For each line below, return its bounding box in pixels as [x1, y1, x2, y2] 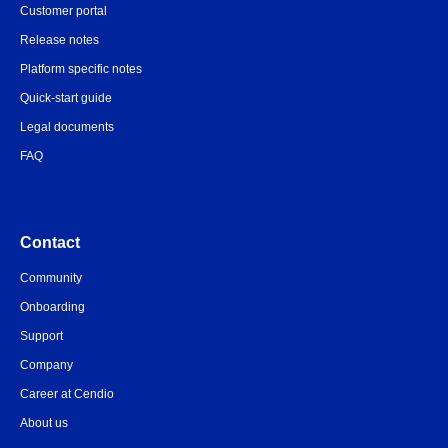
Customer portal [20, 4, 107, 18]
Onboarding [20, 300, 85, 314]
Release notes [20, 33, 99, 47]
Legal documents [20, 120, 114, 134]
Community [20, 271, 82, 285]
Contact [20, 234, 80, 251]
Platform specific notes [20, 62, 142, 76]
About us [20, 416, 68, 430]
